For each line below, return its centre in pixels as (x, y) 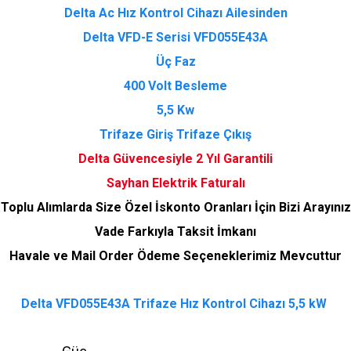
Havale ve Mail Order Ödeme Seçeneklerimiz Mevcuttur (175, 256)
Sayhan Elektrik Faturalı (175, 183)
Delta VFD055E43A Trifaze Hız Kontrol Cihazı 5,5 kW (174, 304)
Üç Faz (175, 62)
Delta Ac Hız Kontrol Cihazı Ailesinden (175, 13)
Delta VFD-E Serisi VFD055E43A (175, 37)
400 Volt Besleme (175, 86)
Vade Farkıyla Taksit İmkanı (175, 232)
